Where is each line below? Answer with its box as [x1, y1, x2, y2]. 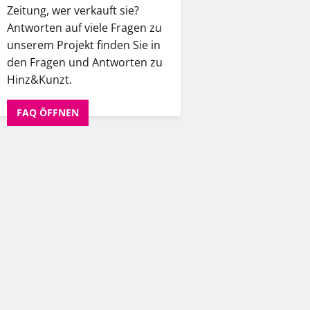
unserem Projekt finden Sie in [7, 37, 161, 53]
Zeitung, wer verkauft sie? [7, 3, 139, 19]
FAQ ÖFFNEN [17, 106, 79, 120]
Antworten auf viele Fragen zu [7, 20, 162, 36]
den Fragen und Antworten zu [7, 55, 163, 71]
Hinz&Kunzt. [7, 72, 72, 88]
